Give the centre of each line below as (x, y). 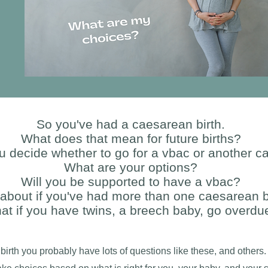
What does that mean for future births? (131, 138)
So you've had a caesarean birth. (131, 124)
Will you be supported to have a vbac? (131, 182)
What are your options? (131, 167)
